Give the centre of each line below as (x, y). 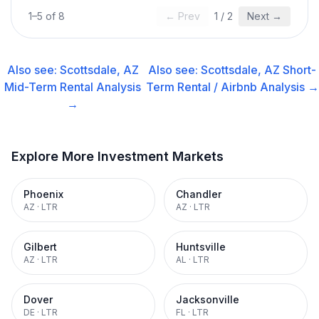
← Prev (183, 16)
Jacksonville (208, 299)
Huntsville (201, 247)
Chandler (199, 194)
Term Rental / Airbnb (201, 87)
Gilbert (40, 247)
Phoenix (43, 194)
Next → (265, 16)
